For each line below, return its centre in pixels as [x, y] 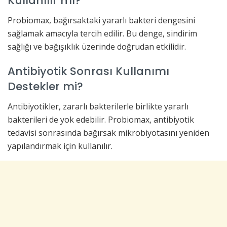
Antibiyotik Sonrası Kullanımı [88, 71]
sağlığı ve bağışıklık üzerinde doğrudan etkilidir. [97, 46]
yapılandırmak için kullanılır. [60, 146]
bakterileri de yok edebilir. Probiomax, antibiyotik [101, 119]
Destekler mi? [45, 87]
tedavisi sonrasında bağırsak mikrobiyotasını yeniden [108, 133]
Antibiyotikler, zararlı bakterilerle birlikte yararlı [98, 106]
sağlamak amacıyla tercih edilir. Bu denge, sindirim [102, 33]
